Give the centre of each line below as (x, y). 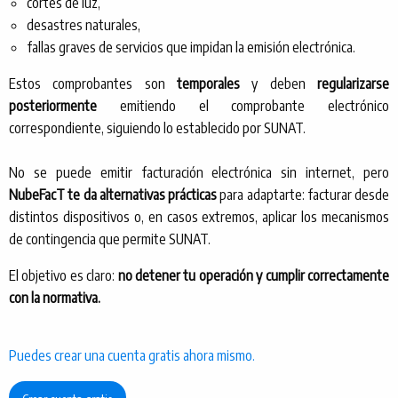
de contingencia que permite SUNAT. (110, 239)
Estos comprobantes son (93, 84)
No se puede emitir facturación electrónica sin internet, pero (199, 173)
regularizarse (353, 84)
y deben (279, 84)
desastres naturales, (84, 25)
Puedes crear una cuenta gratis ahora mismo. (132, 356)
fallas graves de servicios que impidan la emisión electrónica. (191, 48)
